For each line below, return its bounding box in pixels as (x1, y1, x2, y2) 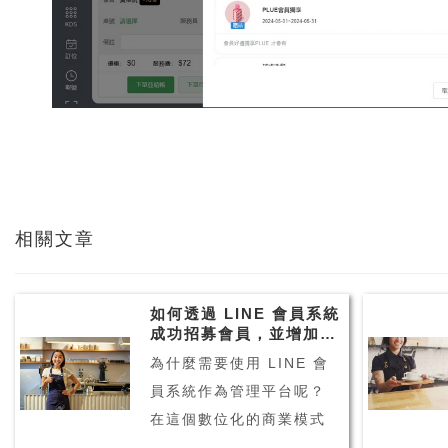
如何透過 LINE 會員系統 (149, 304, 340, 322)
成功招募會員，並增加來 (149, 324, 337, 342)
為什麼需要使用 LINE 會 (149, 354, 329, 371)
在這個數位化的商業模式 (149, 410, 326, 427)
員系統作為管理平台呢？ (149, 382, 326, 399)
